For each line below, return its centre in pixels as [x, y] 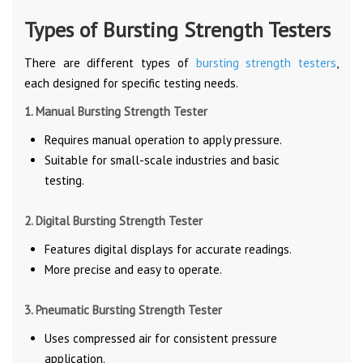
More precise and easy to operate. [133, 269]
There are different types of [110, 62]
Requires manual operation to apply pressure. [163, 139]
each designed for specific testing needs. [131, 83]
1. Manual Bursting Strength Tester [116, 111]
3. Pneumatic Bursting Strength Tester [123, 310]
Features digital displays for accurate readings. [168, 249]
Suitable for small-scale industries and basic [162, 160]
